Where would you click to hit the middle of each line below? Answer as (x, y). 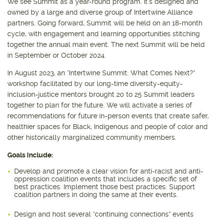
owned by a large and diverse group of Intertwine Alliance (100, 12)
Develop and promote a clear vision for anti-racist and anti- (109, 171)
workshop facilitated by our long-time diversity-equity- (95, 83)
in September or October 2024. (57, 55)
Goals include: (30, 155)
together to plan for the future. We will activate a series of (100, 105)
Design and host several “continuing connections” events (104, 214)
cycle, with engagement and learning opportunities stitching (104, 33)
